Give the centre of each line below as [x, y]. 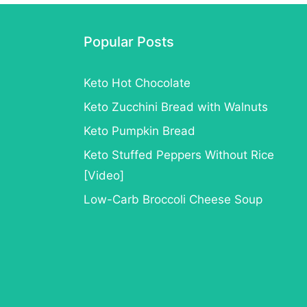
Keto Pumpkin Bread [139, 131]
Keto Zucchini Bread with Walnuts [176, 107]
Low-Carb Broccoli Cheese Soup [173, 199]
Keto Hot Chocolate [137, 83]
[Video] [104, 175]
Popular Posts [129, 41]
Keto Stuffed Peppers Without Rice [179, 155]
